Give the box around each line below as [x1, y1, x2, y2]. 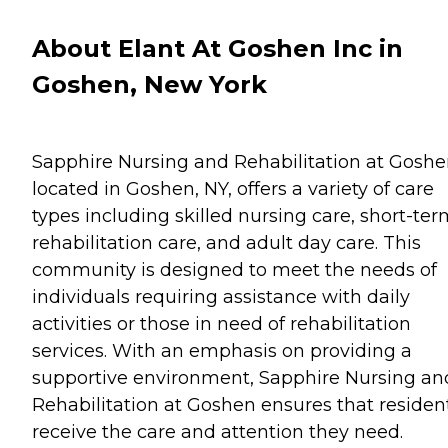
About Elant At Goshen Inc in [32, 33, 403, 63]
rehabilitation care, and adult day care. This [32, 231, 421, 254]
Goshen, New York [32, 69, 267, 99]
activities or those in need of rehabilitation [32, 312, 411, 335]
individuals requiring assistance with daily [32, 285, 410, 308]
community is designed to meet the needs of [32, 258, 437, 281]
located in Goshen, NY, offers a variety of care [32, 177, 434, 200]
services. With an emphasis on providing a [32, 339, 412, 362]
